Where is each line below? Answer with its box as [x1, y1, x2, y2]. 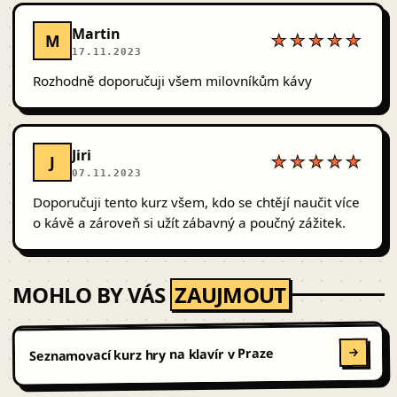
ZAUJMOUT [175, 280, 286, 310]
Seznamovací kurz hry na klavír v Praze [28, 345, 274, 365]
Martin [72, 23, 121, 43]
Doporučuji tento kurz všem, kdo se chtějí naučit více [33, 193, 360, 212]
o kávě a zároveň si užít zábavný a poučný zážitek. [33, 214, 346, 232]
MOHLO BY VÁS [12, 280, 170, 310]
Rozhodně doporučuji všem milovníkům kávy [33, 72, 312, 90]
